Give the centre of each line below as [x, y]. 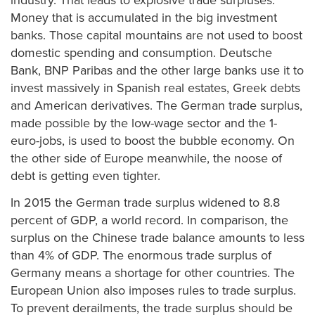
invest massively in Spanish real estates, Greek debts [155, 88]
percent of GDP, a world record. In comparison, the [149, 220]
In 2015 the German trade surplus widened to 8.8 [145, 202]
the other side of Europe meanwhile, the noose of [146, 158]
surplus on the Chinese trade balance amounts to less [157, 237]
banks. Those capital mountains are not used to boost [156, 35]
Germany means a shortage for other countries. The [153, 272]
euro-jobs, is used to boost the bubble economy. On [153, 141]
